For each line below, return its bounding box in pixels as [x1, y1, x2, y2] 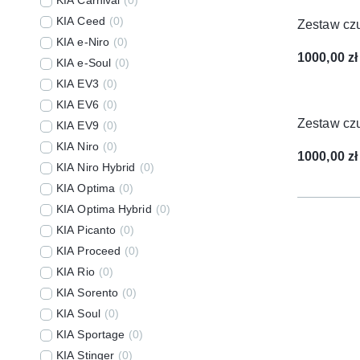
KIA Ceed [56, 14, 105, 27]
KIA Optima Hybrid [56, 202, 152, 215]
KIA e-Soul [56, 55, 111, 69]
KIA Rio [56, 264, 95, 278]
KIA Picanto [56, 223, 117, 236]
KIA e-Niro [56, 35, 109, 48]
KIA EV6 [56, 97, 99, 111]
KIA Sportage [56, 327, 125, 341]
